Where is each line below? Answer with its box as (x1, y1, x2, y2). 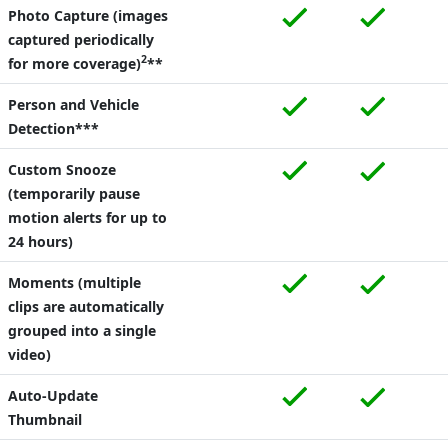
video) (8, 344, 51, 364)
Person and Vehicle (8, 94, 139, 114)
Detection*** (8, 118, 99, 138)
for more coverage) (8, 53, 141, 73)
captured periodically (8, 29, 154, 49)
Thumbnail (8, 409, 82, 429)
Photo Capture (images (8, 5, 168, 25)
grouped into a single (8, 320, 156, 340)
